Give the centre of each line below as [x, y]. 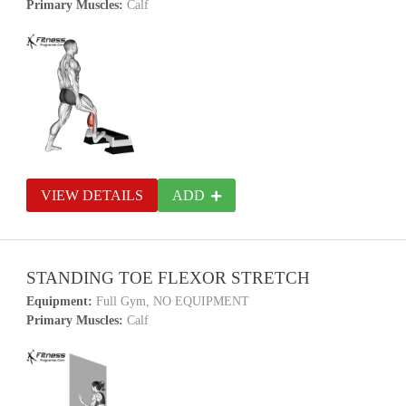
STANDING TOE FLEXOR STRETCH [169, 278]
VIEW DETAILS [92, 195]
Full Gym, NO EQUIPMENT [171, 301]
